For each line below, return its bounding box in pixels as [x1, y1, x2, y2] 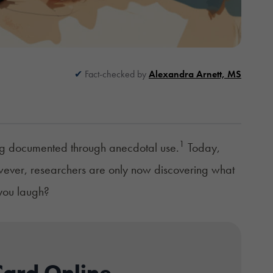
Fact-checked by [85, 67, 149, 80]
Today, [184, 139, 220, 155]
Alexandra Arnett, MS [149, 67, 241, 80]
